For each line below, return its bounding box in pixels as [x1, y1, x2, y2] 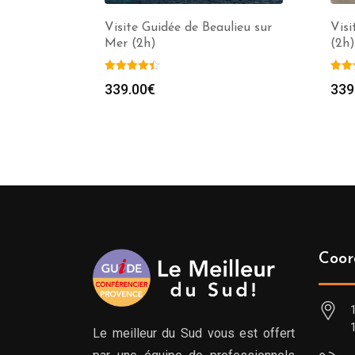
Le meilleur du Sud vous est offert [93, 326, 295, 341]
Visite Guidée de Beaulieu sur [105, 21, 272, 34]
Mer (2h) [105, 37, 156, 50]
